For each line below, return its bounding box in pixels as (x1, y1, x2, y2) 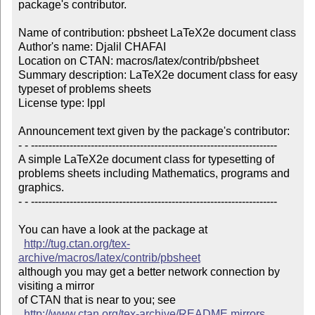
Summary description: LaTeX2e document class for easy (18, 69, 297, 82)
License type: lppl (18, 97, 105, 110)
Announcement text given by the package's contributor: (18, 125, 290, 138)
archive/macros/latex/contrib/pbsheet (18, 252, 200, 264)
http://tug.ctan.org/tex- (23, 238, 130, 250)
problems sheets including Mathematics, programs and (18, 167, 292, 180)
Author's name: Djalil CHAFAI (18, 41, 166, 53)
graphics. (18, 181, 70, 194)
